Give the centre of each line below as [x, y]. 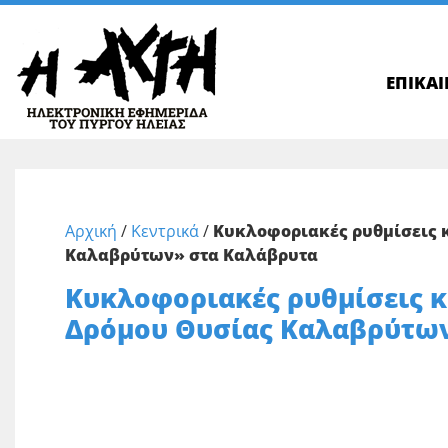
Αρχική [91, 231]
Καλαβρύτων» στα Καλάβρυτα [191, 255]
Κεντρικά [165, 231]
